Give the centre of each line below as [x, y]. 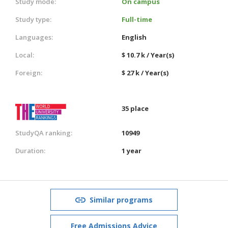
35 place [135, 108]
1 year [132, 150]
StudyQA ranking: [44, 133]
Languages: [34, 37]
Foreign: [29, 73]
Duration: [30, 150]
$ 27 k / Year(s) [145, 73]
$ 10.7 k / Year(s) [148, 55]
